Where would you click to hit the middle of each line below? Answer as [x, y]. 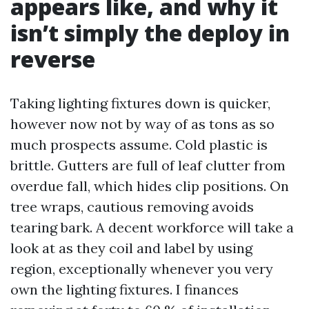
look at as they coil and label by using [131, 248]
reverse [53, 59]
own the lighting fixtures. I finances [124, 289]
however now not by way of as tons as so [142, 124]
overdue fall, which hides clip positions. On [150, 186]
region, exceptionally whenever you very [142, 269]
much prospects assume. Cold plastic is [139, 144]
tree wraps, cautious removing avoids [132, 207]
